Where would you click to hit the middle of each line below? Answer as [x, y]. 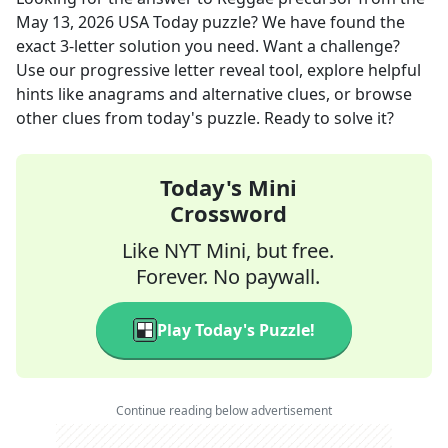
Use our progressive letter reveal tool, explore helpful [218, 70]
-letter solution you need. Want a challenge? [234, 46]
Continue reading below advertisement [224, 410]
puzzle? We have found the [301, 22]
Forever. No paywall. [228, 276]
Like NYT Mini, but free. [228, 250]
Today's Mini [228, 187]
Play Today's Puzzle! [236, 330]
